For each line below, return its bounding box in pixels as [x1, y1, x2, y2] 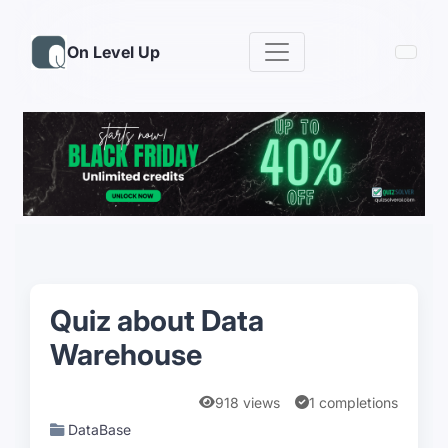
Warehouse [50, 336, 202, 372]
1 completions [309, 393, 398, 411]
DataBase [68, 420, 131, 438]
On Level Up [66, 42, 160, 62]
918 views [215, 393, 280, 411]
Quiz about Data [50, 302, 264, 338]
